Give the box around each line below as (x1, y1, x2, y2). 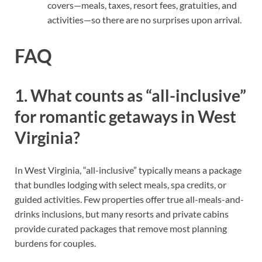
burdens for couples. (15, 237, 96, 249)
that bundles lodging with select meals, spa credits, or (15, 179, 226, 191)
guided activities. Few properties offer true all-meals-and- (15, 194, 244, 205)
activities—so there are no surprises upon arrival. (47, 14, 242, 26)
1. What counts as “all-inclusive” (15, 85, 246, 105)
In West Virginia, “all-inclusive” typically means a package (15, 164, 242, 176)
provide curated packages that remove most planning (15, 223, 227, 235)
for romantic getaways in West (15, 106, 236, 126)
